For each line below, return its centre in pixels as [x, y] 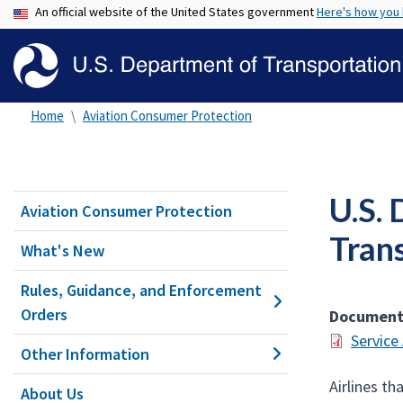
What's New [63, 251]
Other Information [85, 354]
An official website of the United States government [176, 12]
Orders [44, 314]
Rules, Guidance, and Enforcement [141, 290]
